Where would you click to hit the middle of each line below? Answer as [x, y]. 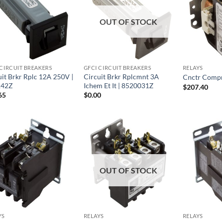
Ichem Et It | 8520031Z [118, 85]
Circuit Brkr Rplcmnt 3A [121, 76]
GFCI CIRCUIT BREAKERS [117, 67]
